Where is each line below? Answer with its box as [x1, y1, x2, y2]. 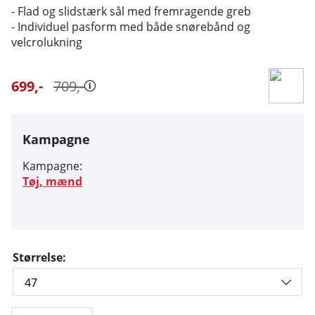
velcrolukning [11, 34, 82, 50]
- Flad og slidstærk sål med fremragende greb [11, 3, 251, 19]
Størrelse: [13, 249, 66, 265]
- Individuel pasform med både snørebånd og [11, 18, 250, 34]
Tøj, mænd [22, 173, 82, 189]
